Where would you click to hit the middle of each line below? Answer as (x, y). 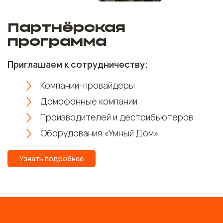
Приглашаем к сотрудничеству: (78, 64)
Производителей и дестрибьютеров (117, 117)
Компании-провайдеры (88, 85)
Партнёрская (66, 28)
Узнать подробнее (52, 158)
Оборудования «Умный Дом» (99, 133)
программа (57, 42)
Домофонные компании (89, 101)
